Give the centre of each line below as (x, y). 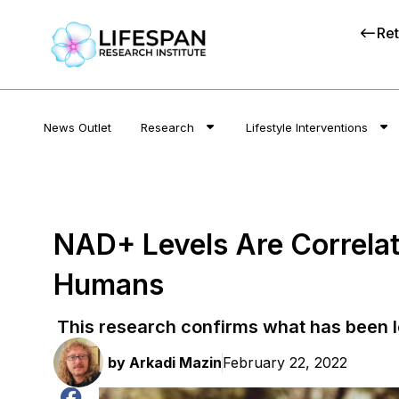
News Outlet (78, 127)
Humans (109, 285)
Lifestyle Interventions (307, 127)
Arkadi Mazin (174, 363)
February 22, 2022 (285, 363)
